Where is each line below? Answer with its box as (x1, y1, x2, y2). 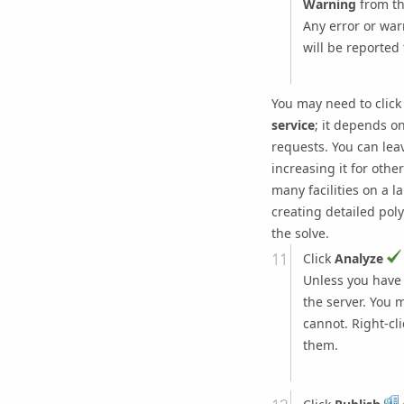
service (271, 116, 315, 133)
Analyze (334, 250, 383, 268)
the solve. (271, 225, 329, 242)
